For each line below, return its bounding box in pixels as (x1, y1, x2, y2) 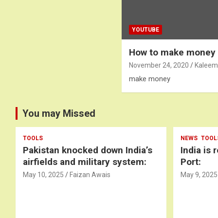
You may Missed (22, 107, 95, 119)
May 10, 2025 (23, 170, 64, 179)
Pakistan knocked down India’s (23, 144, 152, 156)
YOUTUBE (132, 26, 160, 33)
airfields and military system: (23, 156, 146, 167)
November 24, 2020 (129, 61, 189, 69)
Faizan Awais (70, 170, 110, 179)
